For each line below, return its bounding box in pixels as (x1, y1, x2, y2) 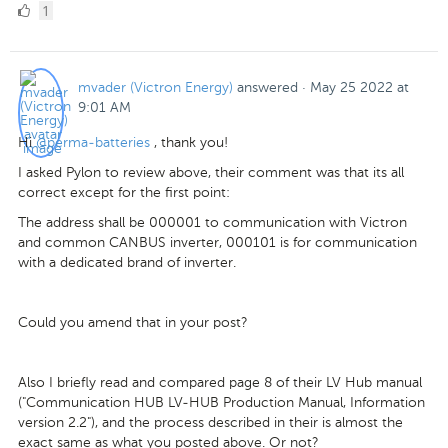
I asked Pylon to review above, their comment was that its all (18, 163, 404, 181)
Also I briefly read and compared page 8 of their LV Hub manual (18, 373, 422, 391)
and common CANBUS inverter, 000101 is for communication (18, 233, 417, 251)
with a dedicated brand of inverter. (18, 253, 236, 271)
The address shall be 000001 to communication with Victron (18, 213, 407, 231)
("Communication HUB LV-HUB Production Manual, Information (18, 393, 425, 411)
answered (237, 78, 298, 96)
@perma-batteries (36, 133, 150, 151)
